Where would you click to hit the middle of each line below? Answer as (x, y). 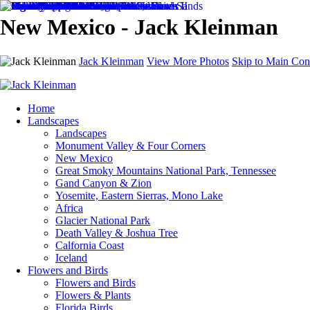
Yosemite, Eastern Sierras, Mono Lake (139, 195)
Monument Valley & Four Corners (130, 145)
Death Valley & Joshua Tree (117, 232)
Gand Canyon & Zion (103, 183)
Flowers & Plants (93, 295)
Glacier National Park (103, 220)
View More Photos (188, 61)
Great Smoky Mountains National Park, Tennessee (166, 170)
